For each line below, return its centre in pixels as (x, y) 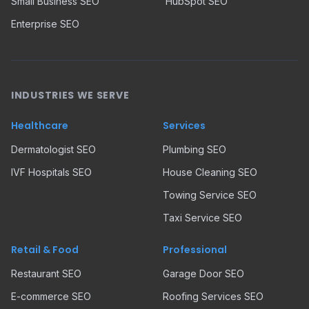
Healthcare (40, 126)
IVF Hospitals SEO (51, 172)
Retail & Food (45, 250)
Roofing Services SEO (213, 296)
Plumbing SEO (195, 149)
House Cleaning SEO (210, 172)
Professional (195, 250)
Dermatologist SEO (53, 149)
